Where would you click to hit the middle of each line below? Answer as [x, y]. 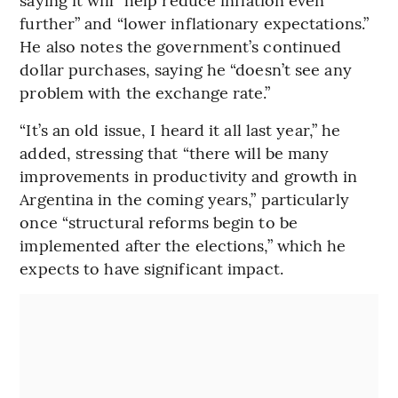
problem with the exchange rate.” [145, 92]
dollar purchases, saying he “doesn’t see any [186, 68]
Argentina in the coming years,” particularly [184, 198]
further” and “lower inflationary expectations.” [195, 22]
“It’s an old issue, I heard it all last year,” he [180, 129]
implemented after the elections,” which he [183, 244]
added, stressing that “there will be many [175, 152]
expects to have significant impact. [151, 267]
